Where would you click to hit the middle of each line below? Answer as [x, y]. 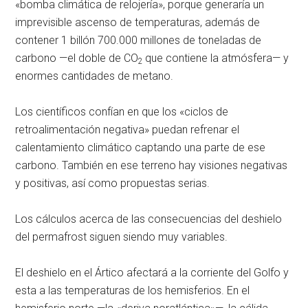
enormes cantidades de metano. [95, 76]
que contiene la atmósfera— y [217, 58]
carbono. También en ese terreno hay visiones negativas [152, 165]
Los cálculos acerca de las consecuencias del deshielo [149, 219]
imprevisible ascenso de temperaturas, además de [138, 22]
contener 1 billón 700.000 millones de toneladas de [139, 40]
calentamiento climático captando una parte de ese [141, 147]
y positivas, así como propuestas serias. [113, 183]
